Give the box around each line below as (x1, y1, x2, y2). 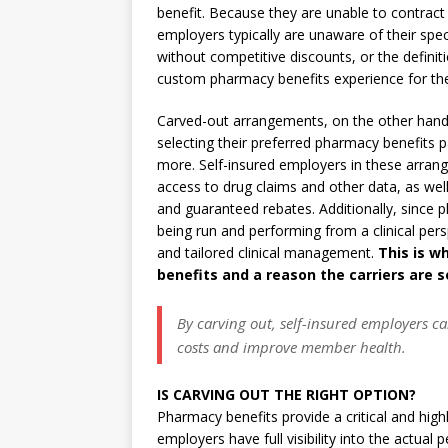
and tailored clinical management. (157, 243, 378, 262)
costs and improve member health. (177, 337, 406, 357)
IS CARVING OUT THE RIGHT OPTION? (157, 385, 416, 404)
